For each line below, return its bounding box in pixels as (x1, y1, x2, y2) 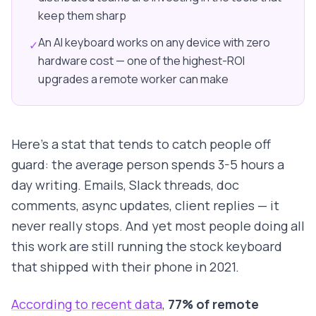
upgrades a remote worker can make (38, 71, 229, 87)
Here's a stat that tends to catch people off (11, 135, 271, 153)
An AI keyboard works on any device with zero (38, 35, 270, 51)
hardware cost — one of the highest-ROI (38, 53, 245, 69)
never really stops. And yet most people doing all (11, 217, 305, 235)
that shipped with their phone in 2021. (11, 258, 239, 276)
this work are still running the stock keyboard (11, 238, 282, 255)
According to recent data (11, 296, 162, 313)
